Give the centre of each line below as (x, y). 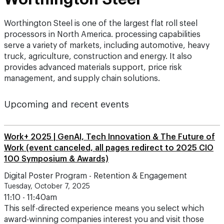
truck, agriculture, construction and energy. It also (98, 56)
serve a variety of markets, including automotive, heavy (107, 45)
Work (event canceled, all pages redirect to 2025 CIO (109, 148)
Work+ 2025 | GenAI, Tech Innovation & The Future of (109, 137)
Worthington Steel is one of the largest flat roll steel (101, 23)
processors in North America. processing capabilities (102, 34)
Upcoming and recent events (66, 104)
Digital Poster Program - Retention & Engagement (95, 176)
